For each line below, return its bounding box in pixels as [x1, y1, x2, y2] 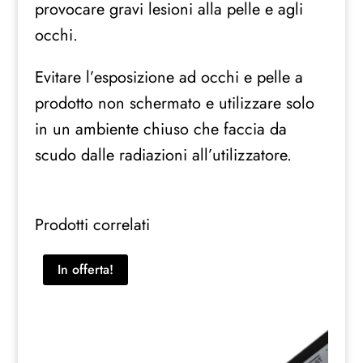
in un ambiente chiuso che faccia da [34, 117, 287, 142]
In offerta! [57, 260, 113, 280]
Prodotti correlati [34, 213, 150, 237]
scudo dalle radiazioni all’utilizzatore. [34, 143, 292, 168]
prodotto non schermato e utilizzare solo [34, 92, 314, 116]
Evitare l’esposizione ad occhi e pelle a [34, 66, 303, 90]
